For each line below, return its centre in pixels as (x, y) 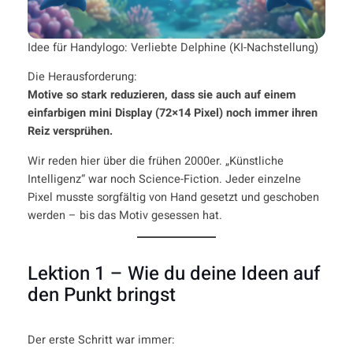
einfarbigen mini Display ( (93, 113)
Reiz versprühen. (70, 132)
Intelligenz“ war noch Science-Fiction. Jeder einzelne (164, 179)
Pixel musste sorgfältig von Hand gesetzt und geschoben (173, 197)
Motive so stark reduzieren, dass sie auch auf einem (162, 95)
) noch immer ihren (268, 113)
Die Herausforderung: (82, 77)
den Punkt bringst (101, 295)
